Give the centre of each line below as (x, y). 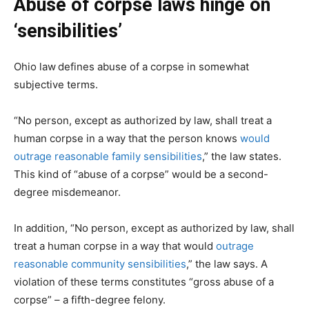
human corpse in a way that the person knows (127, 138)
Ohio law (35, 66)
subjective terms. (56, 84)
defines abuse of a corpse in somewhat (153, 66)
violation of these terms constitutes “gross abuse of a (144, 281)
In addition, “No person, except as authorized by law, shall (154, 228)
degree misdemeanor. (67, 192)
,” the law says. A (227, 263)
